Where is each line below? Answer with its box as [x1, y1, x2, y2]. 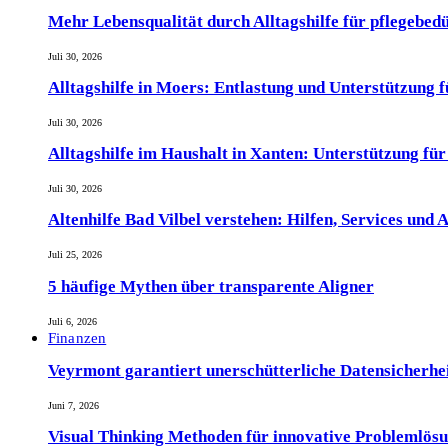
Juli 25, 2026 [48, 249, 102, 261]
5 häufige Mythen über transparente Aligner [48, 276, 374, 296]
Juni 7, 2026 [48, 399, 99, 411]
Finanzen [48, 328, 107, 346]
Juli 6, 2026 [48, 315, 97, 327]
